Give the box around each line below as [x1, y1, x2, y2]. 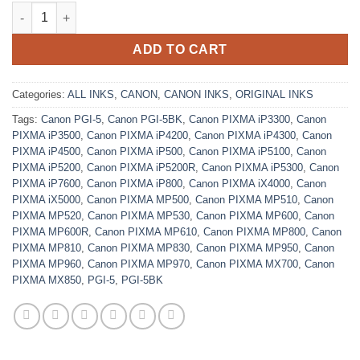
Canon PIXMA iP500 [87, 145, 182, 158]
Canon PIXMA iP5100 [189, 145, 290, 158]
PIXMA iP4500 [12, 145, 80, 158]
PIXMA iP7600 [12, 178, 80, 190]
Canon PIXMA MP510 [195, 194, 297, 207]
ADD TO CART [133, 43, 227, 57]
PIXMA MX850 [12, 274, 81, 287]
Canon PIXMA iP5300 [202, 162, 303, 174]
